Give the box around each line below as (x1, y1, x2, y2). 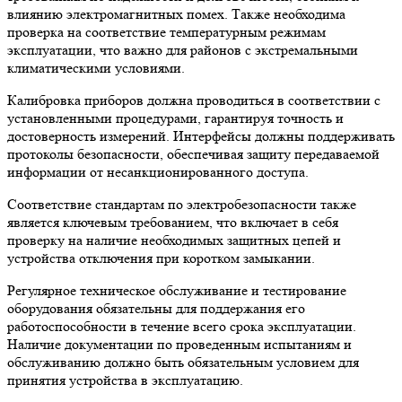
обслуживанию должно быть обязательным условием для (7, 354, 359, 371)
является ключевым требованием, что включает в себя (7, 214, 338, 232)
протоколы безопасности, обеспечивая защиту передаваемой (7, 145, 380, 163)
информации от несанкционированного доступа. (7, 163, 309, 181)
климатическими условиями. (7, 59, 185, 77)
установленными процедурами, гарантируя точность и (7, 109, 344, 127)
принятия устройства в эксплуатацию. (7, 371, 243, 389)
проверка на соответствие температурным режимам (7, 23, 326, 41)
